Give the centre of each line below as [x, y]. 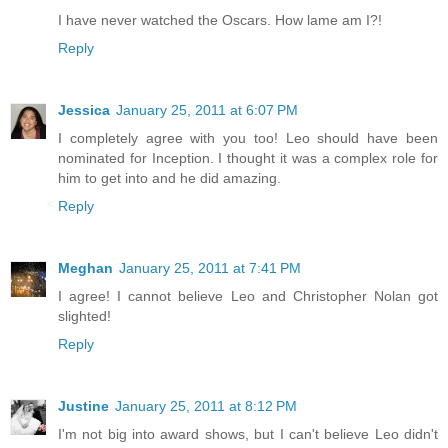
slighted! [84, 315]
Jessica [84, 109]
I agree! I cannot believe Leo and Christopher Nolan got [248, 295]
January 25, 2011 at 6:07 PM [207, 109]
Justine [83, 405]
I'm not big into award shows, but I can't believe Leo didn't [248, 433]
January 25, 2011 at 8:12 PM [206, 405]
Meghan [85, 267]
